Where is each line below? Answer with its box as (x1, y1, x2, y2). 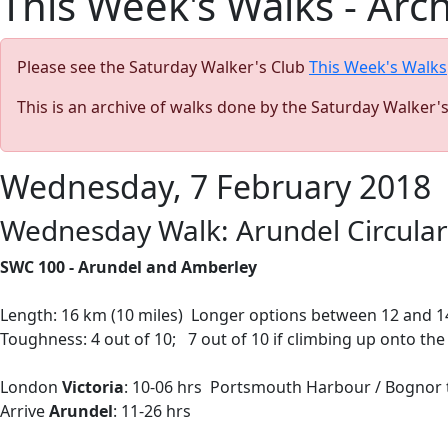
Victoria (62, 376, 124, 398)
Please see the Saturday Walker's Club (17, 56, 309, 78)
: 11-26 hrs (113, 400, 191, 422)
